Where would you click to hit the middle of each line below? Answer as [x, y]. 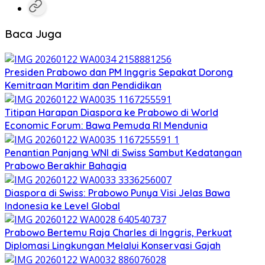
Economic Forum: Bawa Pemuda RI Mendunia [106, 126]
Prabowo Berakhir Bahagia [66, 165]
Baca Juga [33, 33]
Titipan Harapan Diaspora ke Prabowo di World [112, 113]
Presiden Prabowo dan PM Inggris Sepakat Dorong [119, 72]
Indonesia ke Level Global [62, 206]
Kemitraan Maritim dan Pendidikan [83, 85]
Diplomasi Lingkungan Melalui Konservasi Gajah [113, 246]
